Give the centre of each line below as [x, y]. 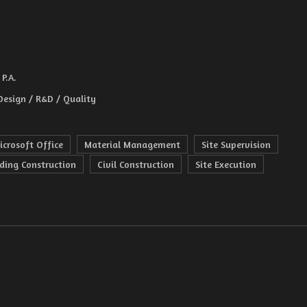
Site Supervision [236, 144]
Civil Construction [136, 164]
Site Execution [226, 164]
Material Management [132, 144]
